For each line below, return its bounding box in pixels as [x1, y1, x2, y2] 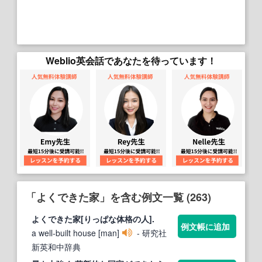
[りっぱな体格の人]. [81, 212, 154, 225]
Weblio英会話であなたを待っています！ [46, 53, 216, 67]
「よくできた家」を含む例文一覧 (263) [26, 189, 211, 205]
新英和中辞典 [32, 240, 81, 253]
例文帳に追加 [181, 220, 230, 232]
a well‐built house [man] [32, 226, 119, 239]
